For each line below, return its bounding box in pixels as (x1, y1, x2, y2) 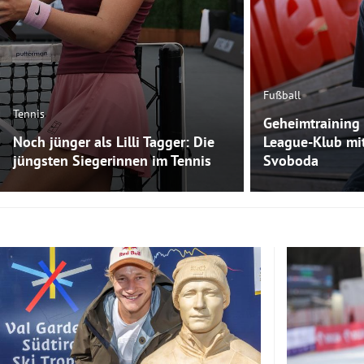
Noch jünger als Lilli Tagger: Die (13, 132, 214, 152)
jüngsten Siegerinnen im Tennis (13, 151, 211, 171)
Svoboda (263, 151, 318, 171)
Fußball (263, 88, 301, 103)
